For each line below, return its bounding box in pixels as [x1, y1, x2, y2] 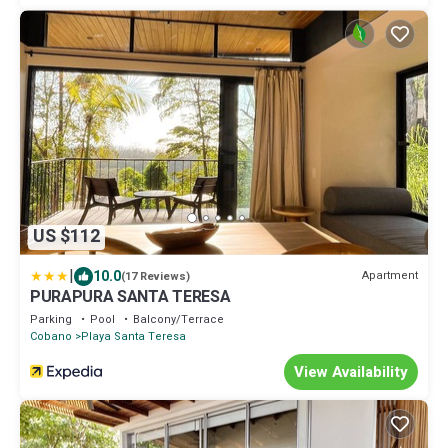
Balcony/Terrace [133, 310, 224, 328]
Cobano [30, 327, 72, 345]
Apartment [362, 267, 418, 285]
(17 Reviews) [121, 267, 190, 285]
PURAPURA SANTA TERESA [30, 284, 231, 309]
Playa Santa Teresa [81, 327, 186, 345]
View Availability [294, 360, 408, 383]
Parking [30, 310, 72, 328]
